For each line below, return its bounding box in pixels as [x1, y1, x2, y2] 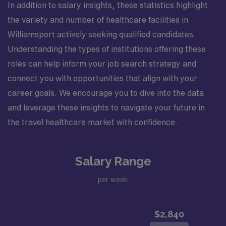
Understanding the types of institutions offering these [8, 45, 206, 53]
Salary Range [75, 154, 151, 168]
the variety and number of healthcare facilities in [8, 16, 188, 24]
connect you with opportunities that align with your [8, 74, 197, 82]
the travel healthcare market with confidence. [8, 118, 178, 126]
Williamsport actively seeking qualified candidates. [8, 30, 196, 38]
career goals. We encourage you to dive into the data [8, 89, 204, 97]
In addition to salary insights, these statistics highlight [8, 1, 208, 9]
